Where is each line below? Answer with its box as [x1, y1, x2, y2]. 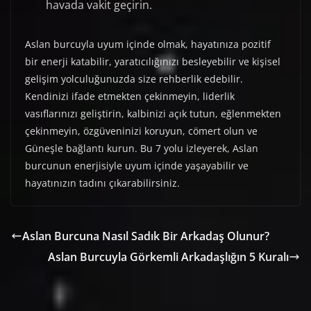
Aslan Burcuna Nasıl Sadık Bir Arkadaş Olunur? [22, 228, 269, 244]
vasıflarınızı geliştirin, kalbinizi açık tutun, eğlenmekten [25, 107, 281, 121]
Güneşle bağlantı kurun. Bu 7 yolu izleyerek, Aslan [25, 142, 258, 155]
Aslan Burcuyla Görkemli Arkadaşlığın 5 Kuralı [48, 249, 289, 265]
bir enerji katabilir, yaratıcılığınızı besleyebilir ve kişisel [25, 55, 280, 69]
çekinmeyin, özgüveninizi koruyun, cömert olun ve [25, 124, 258, 138]
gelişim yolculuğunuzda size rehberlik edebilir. [25, 72, 243, 86]
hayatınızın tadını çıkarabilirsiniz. [25, 176, 180, 190]
